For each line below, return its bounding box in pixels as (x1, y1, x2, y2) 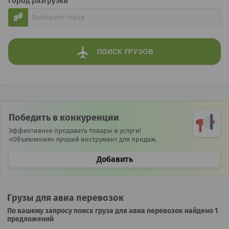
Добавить (96, 154, 133, 164)
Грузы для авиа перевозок (7, 192, 124, 203)
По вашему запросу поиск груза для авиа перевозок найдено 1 (7, 207, 218, 215)
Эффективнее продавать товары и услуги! (9, 127, 141, 134)
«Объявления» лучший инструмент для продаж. (9, 135, 157, 143)
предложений (7, 215, 54, 223)
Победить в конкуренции (9, 112, 119, 123)
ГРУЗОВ (124, 48, 153, 56)
